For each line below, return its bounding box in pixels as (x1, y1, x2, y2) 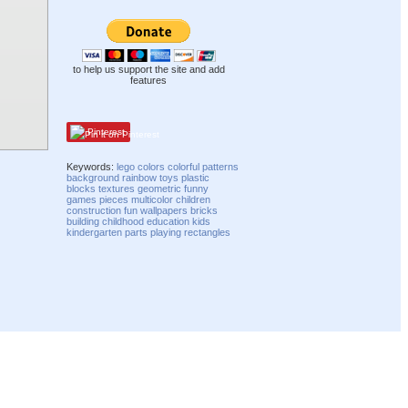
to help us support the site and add (72, 64, 225, 76)
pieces (99, 193, 129, 205)
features (130, 75, 167, 87)
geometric (138, 182, 182, 194)
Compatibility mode (309, 342, 392, 352)
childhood (102, 215, 145, 227)
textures (98, 182, 136, 194)
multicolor (131, 193, 174, 205)
